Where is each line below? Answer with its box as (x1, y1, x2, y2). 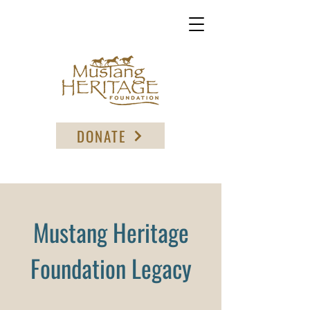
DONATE (76, 125, 127, 147)
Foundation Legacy (30, 250, 192, 286)
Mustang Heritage (33, 214, 189, 250)
